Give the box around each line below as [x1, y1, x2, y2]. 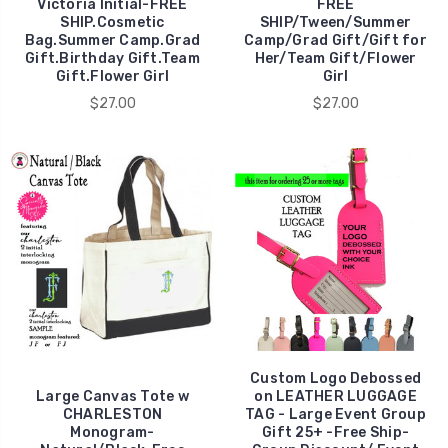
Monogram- [70, 424, 155, 442]
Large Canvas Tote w [36, 388, 189, 406]
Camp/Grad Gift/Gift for [244, 32, 427, 50]
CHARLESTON [62, 406, 163, 424]
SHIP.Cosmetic [60, 14, 165, 32]
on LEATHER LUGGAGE [254, 388, 417, 406]
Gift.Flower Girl [56, 68, 169, 86]
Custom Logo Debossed [250, 370, 421, 388]
